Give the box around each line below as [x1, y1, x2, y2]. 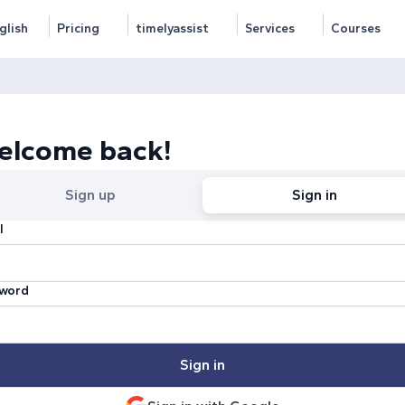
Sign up [65, 186, 116, 203]
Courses [331, 21, 381, 36]
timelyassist [136, 21, 209, 36]
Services [245, 21, 295, 36]
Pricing [57, 21, 99, 36]
